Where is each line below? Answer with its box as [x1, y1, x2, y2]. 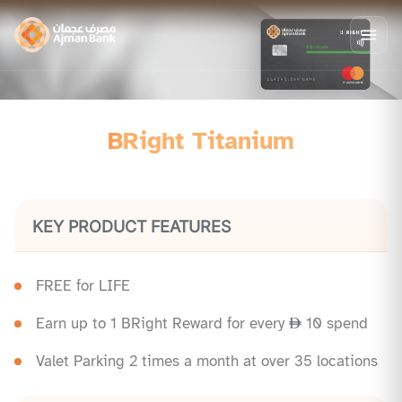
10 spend [301, 314, 368, 334]
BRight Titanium [108, 126, 294, 157]
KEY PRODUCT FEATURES [32, 217, 231, 237]
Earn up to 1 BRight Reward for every [36, 314, 289, 334]
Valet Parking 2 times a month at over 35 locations [36, 352, 378, 371]
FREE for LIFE [36, 276, 130, 296]
